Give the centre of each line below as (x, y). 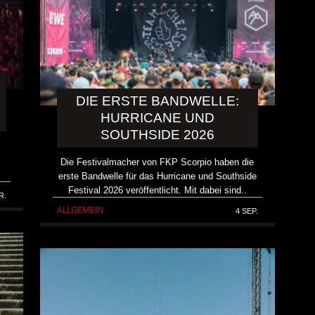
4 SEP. (246, 211)
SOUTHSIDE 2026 (157, 134)
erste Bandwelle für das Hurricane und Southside (157, 176)
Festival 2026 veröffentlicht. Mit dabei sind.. (157, 191)
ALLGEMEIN (81, 210)
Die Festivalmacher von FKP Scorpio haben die (157, 162)
